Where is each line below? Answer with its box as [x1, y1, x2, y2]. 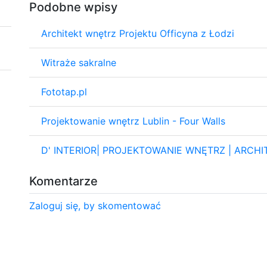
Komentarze [29, 173, 98, 188]
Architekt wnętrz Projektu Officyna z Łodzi [41, 27, 234, 39]
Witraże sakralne [41, 56, 116, 69]
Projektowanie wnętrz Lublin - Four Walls [41, 114, 225, 127]
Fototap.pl [41, 85, 87, 98]
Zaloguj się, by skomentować [29, 199, 161, 212]
